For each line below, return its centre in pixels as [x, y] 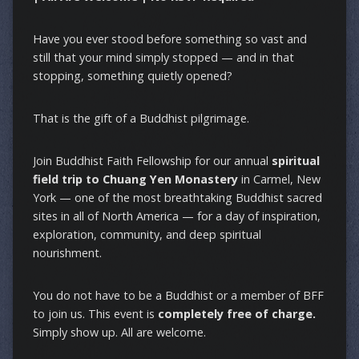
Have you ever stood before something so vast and [169, 38]
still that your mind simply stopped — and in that [163, 57]
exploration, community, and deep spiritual [147, 234]
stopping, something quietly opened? [132, 75]
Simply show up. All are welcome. [119, 332]
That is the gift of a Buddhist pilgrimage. [141, 118]
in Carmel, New [279, 179]
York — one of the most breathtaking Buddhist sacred [177, 197]
